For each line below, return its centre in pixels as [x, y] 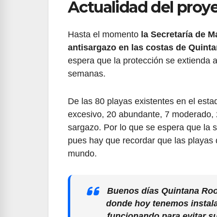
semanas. [87, 73]
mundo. [82, 153]
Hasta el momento [104, 34]
